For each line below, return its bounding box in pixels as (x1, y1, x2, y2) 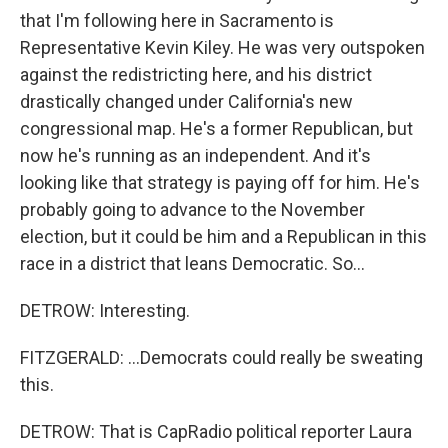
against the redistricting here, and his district (20, 64, 372, 85)
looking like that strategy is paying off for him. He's (20, 172, 420, 193)
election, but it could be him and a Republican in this (20, 226, 427, 247)
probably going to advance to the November (20, 199, 365, 220)
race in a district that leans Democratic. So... (20, 253, 365, 274)
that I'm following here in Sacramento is (20, 10, 334, 31)
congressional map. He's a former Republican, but (20, 118, 413, 139)
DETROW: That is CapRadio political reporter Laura (20, 421, 412, 442)
